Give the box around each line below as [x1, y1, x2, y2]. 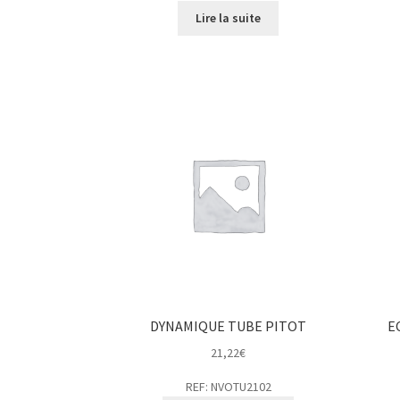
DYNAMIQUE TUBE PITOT [150, 317, 307, 336]
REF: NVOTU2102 [185, 379, 271, 396]
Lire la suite [196, 10, 262, 27]
